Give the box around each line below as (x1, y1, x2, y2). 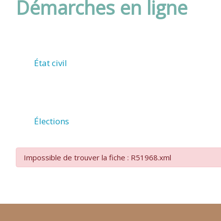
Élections (34, 115, 70, 127)
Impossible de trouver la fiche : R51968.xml (24, 152, 171, 162)
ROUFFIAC (86, 46, 118, 59)
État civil (34, 57, 68, 69)
